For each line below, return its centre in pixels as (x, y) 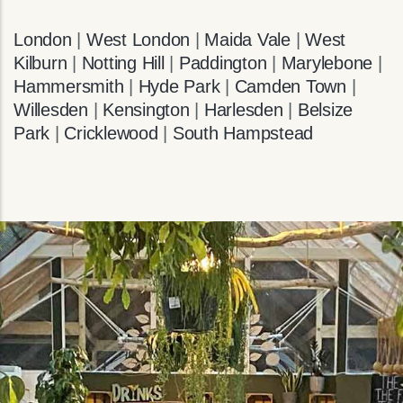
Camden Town (290, 87)
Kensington (146, 110)
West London (138, 40)
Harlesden (243, 110)
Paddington (223, 63)
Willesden (51, 110)
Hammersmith (69, 87)
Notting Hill (123, 63)
